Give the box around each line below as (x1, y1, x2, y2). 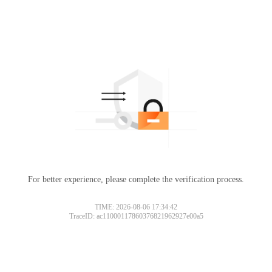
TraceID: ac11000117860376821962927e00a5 (69, 211, 203, 220)
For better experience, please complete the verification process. (28, 174, 244, 184)
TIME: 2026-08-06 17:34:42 (95, 202, 177, 211)
